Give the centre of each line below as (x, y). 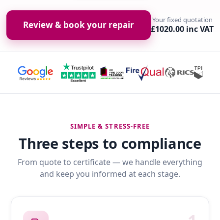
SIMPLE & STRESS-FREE (110, 126)
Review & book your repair (79, 25)
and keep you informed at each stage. (110, 174)
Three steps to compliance (110, 143)
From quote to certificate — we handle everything (110, 162)
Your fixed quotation (182, 20)
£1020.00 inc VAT (182, 29)
